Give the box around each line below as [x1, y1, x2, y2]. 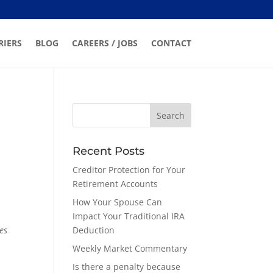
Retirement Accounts [73, 178, 158, 190]
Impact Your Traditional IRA [73, 210, 185, 222]
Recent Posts [73, 144, 145, 158]
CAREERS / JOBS [71, 37, 138, 49]
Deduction [73, 224, 115, 236]
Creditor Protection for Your [73, 164, 186, 175]
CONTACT [151, 37, 191, 49]
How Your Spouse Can [73, 196, 163, 208]
